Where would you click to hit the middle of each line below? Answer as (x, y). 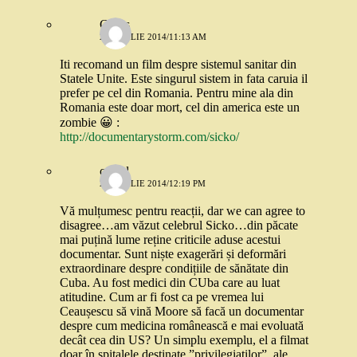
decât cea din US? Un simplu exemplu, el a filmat (184, 340)
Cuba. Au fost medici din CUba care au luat (170, 282)
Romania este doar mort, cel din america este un (180, 107)
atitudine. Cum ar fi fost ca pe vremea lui (162, 297)
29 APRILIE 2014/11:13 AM (153, 37)
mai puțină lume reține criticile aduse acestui (170, 239)
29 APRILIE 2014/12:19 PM (153, 183)
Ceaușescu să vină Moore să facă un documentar (182, 311)
